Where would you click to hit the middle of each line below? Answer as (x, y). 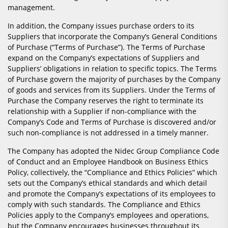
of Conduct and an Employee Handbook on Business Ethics (108, 162)
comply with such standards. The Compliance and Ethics (104, 205)
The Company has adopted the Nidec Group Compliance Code (113, 151)
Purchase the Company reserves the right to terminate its (106, 101)
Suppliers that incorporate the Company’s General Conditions (112, 37)
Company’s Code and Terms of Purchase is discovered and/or (112, 122)
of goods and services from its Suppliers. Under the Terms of (111, 90)
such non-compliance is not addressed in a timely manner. (108, 133)
